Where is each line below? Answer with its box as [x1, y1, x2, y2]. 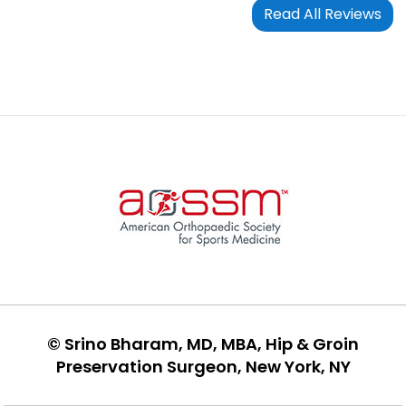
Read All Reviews [263, 3, 382, 24]
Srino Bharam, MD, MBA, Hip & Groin [64, 332, 359, 355]
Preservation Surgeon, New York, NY [55, 354, 351, 378]
